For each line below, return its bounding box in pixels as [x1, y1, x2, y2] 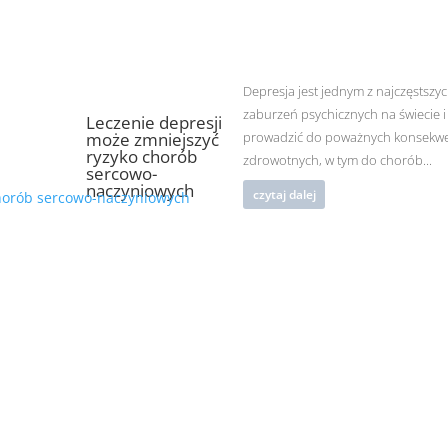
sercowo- [85, 162, 157, 186]
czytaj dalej [252, 186, 316, 204]
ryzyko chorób [85, 145, 197, 169]
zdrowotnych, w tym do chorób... [243, 151, 433, 170]
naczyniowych [85, 179, 194, 203]
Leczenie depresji [85, 111, 222, 135]
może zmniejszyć [85, 128, 219, 152]
